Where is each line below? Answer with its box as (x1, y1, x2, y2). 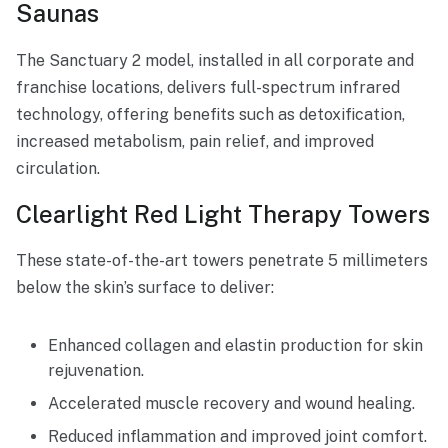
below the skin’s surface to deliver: (16, 277, 274, 297)
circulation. (16, 158, 100, 178)
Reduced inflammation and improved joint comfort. (48, 426, 427, 446)
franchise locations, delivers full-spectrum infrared (16, 77, 400, 97)
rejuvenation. (48, 360, 144, 380)
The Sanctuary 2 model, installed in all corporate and (16, 50, 414, 70)
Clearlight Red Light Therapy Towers (16, 199, 430, 228)
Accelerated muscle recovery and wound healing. (48, 393, 415, 413)
